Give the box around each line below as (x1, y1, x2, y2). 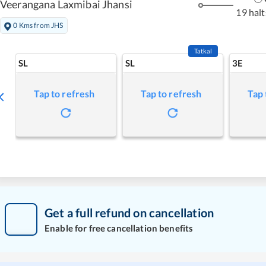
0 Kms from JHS (13, 20, 64, 30)
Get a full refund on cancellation (45, 205, 214, 220)
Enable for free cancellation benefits (45, 223, 194, 234)
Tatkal (194, 46, 213, 55)
